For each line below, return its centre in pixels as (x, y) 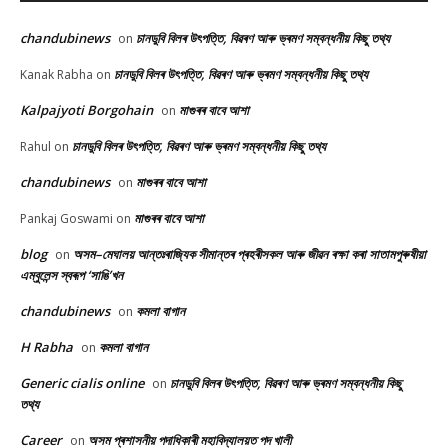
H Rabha (46, 347)
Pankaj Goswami (66, 219)
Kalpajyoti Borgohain (86, 110)
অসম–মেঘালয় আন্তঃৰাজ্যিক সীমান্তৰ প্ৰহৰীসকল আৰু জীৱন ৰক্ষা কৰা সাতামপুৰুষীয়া (249, 254)
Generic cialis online (82, 383)
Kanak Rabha (56, 75)
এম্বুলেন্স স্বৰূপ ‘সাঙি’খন (71, 275)
